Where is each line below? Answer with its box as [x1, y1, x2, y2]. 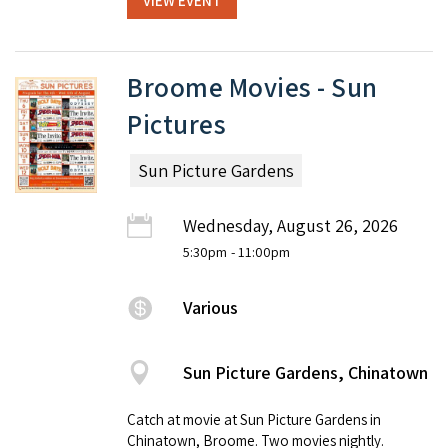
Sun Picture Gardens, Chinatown [183, 361, 428, 385]
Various [183, 296, 238, 320]
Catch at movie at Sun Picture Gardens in [127, 410, 381, 430]
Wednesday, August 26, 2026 [183, 214, 398, 238]
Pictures [127, 106, 226, 143]
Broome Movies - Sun [127, 69, 378, 106]
